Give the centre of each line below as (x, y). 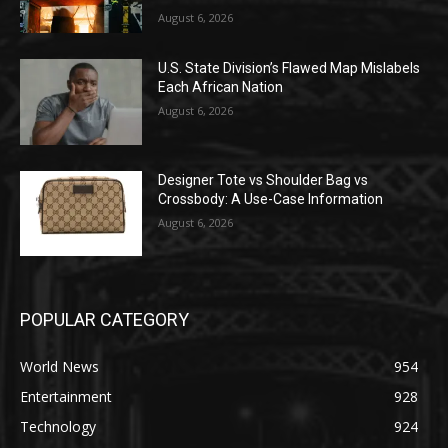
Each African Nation (221, 86)
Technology (58, 427)
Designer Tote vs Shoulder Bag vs (263, 179)
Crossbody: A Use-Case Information (271, 198)
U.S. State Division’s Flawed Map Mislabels (289, 67)
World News (59, 367)
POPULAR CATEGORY (104, 320)
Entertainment (66, 397)
